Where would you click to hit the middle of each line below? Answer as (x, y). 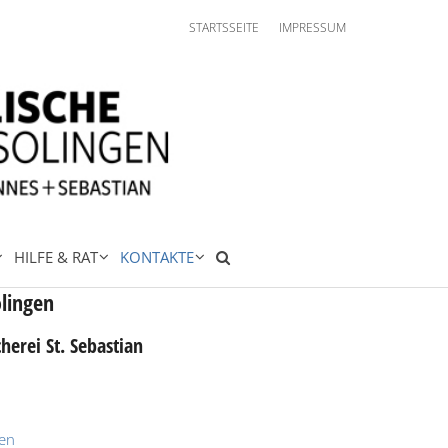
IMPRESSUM (312, 27)
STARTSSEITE (224, 27)
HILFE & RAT (56, 257)
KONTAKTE (157, 257)
